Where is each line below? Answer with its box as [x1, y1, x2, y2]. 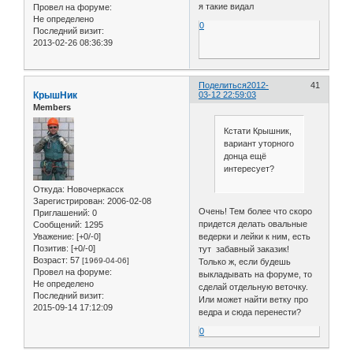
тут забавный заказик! [199, 244, 290, 255]
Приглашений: [33, 207, 90, 217]
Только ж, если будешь [199, 257, 292, 267]
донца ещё [223, 151, 266, 162]
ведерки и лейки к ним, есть [199, 232, 311, 242]
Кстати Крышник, [223, 126, 292, 136]
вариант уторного [223, 139, 294, 149]
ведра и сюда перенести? [199, 307, 302, 318]
